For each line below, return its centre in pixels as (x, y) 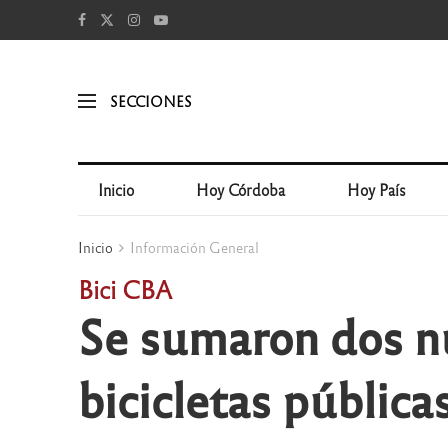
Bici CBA (124, 288)
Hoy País (377, 189)
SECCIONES (150, 100)
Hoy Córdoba (241, 189)
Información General (194, 247)
